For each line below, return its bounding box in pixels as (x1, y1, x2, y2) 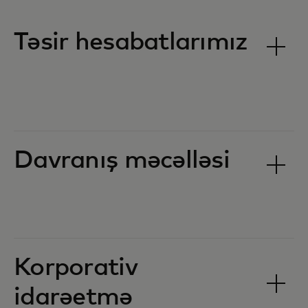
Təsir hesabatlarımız (14, 30, 248, 55)
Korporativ (14, 256, 137, 280)
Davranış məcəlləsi (14, 148, 230, 173)
